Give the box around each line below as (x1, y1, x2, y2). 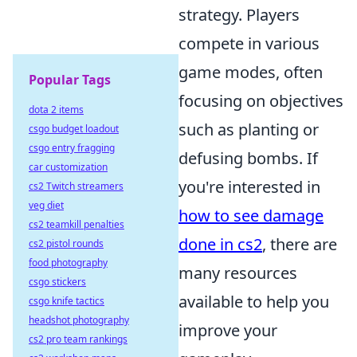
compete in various (178, 33, 320, 54)
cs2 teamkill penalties (29, 218, 124, 231)
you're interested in (178, 176, 320, 198)
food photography (29, 256, 108, 269)
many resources (178, 262, 297, 284)
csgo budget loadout (29, 122, 119, 135)
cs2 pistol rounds (29, 237, 104, 250)
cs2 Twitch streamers (29, 179, 124, 193)
